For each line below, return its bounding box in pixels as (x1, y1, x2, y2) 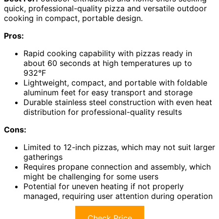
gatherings (23, 152, 63, 162)
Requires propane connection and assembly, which (23, 162, 211, 172)
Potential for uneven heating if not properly (23, 181, 184, 192)
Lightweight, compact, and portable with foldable (23, 78, 207, 88)
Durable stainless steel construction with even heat (23, 97, 212, 108)
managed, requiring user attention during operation (23, 191, 213, 201)
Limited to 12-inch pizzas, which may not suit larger (23, 142, 215, 153)
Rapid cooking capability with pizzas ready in (23, 48, 192, 59)
